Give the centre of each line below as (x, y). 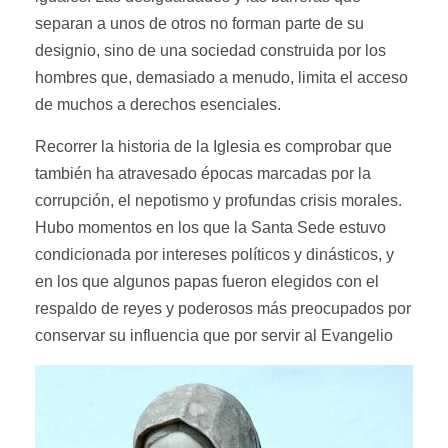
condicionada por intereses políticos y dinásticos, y (214, 255)
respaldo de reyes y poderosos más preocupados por (223, 309)
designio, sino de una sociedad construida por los (210, 51)
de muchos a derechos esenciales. (158, 105)
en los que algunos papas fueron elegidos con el (207, 282)
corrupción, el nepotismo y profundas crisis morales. (218, 201)
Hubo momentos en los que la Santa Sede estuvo (210, 228)
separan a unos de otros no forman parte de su (199, 24)
